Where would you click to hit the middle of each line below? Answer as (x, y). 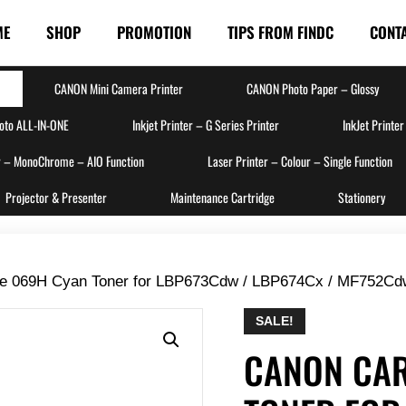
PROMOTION (154, 33)
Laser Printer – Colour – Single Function (300, 161)
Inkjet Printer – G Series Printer (206, 125)
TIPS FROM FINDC (280, 33)
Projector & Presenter (56, 198)
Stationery (361, 198)
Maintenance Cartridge (222, 198)
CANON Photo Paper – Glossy (312, 89)
